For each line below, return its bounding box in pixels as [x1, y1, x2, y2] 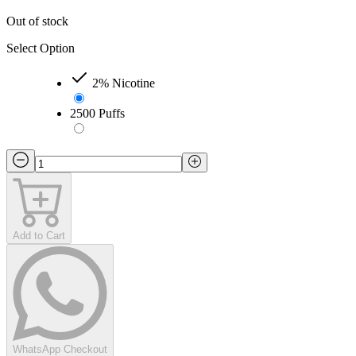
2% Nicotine [92, 75, 155, 90]
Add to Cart [13, 229, 65, 242]
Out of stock [6, 14, 68, 28]
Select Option [6, 41, 75, 55]
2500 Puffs [70, 106, 125, 120]
